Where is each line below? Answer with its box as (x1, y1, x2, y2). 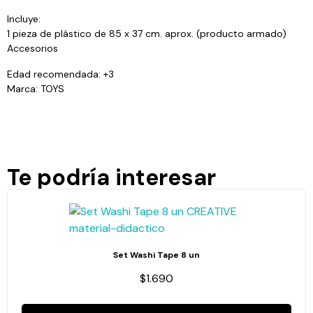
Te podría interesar (7, 163, 216, 192)
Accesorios (7, 42, 58, 54)
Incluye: (7, 13, 41, 25)
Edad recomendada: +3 (7, 68, 114, 80)
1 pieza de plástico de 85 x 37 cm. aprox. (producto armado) (7, 27, 286, 40)
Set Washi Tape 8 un (113, 249, 200, 261)
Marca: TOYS (7, 82, 64, 95)
